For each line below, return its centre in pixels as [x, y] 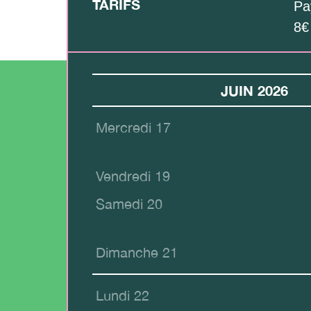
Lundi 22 [123, 296]
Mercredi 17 [133, 128]
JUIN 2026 [254, 91]
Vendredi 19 [133, 176]
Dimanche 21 [137, 253]
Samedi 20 [129, 204]
